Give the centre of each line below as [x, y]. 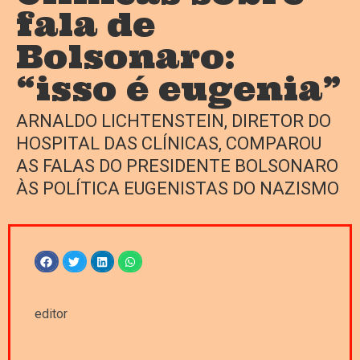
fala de [86, 25]
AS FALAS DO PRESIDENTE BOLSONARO [177, 166]
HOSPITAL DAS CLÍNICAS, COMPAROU [169, 144]
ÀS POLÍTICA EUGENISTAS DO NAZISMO [178, 189]
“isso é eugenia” [179, 89]
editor [51, 314]
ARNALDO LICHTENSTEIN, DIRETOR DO [174, 121]
